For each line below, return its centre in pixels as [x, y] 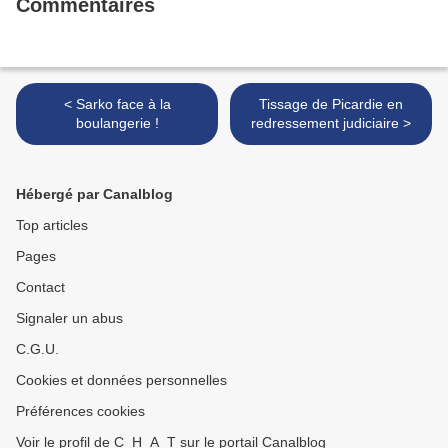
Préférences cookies [80, 411]
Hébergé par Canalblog [94, 194]
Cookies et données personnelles [121, 380]
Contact [40, 287]
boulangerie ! [117, 123]
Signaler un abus [69, 318]
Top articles [52, 225]
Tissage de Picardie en [331, 104]
